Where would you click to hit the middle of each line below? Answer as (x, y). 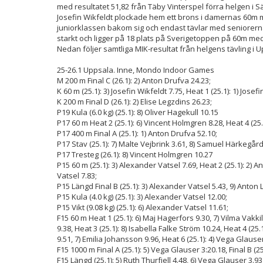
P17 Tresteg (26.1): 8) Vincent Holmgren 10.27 (135, 154)
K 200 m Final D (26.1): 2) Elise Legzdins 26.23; (134, 101)
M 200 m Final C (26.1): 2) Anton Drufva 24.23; (134, 80)
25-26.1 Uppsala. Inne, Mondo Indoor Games (136, 70)
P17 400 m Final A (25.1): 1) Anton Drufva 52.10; (137, 133)
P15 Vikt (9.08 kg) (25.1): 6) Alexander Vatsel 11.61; (143, 207)
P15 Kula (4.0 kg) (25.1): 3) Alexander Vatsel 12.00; (142, 196)
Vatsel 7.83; (77, 175)
